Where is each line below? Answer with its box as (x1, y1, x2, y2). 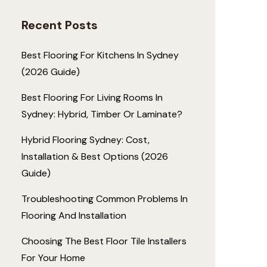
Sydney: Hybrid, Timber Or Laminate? (21, 108, 182, 120)
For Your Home (21, 252, 85, 264)
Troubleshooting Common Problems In (21, 193, 188, 205)
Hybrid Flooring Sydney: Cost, (21, 133, 150, 146)
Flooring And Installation (21, 209, 126, 222)
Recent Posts (21, 17, 98, 33)
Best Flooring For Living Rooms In (21, 91, 163, 104)
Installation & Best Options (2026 (21, 150, 168, 163)
